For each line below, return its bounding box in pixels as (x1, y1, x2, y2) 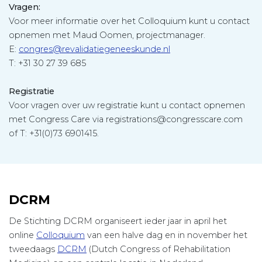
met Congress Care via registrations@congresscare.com (9, 114, 243, 125)
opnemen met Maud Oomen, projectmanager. (9, 30, 205, 41)
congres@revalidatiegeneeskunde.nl (19, 44, 170, 55)
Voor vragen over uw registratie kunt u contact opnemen (9, 100, 245, 111)
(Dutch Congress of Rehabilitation (87, 244, 230, 255)
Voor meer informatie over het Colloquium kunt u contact (9, 16, 250, 27)
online (9, 230, 36, 241)
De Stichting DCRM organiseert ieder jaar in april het (9, 216, 227, 227)
